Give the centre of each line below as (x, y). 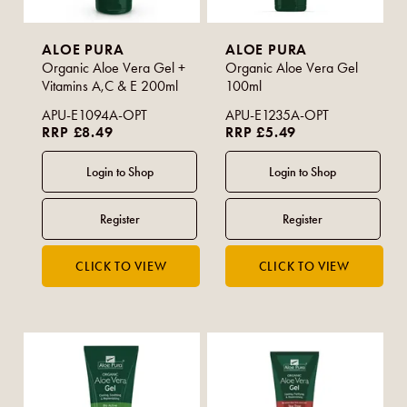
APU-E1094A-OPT (95, 115)
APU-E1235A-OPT (278, 115)
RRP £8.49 (78, 133)
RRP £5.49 (261, 133)
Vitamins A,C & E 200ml (110, 86)
